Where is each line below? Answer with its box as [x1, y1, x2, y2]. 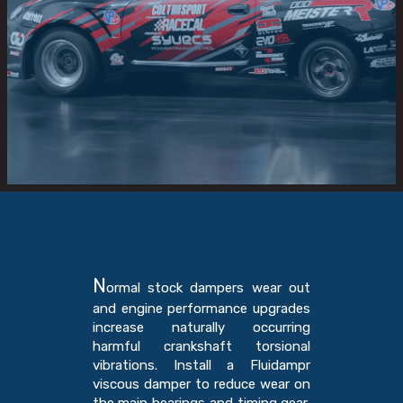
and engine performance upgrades [92, 300, 311, 318]
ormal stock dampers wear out [105, 280, 311, 297]
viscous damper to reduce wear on [92, 376, 311, 393]
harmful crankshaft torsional [92, 338, 311, 355]
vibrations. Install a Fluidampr [92, 357, 311, 374]
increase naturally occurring [92, 319, 311, 336]
